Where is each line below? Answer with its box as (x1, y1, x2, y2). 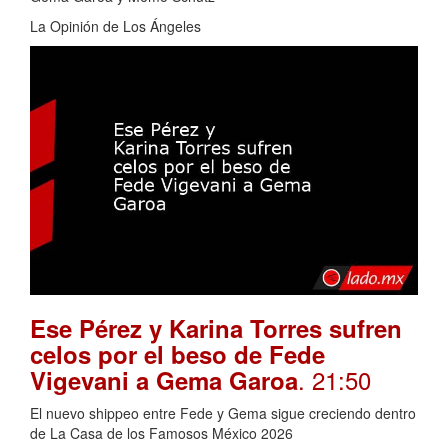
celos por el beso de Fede (30, 337, 325, 372)
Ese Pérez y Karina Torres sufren (30, 311, 402, 346)
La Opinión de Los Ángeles (30, 15, 201, 36)
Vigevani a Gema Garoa (30, 363, 298, 398)
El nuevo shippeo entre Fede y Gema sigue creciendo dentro (30, 403, 416, 424)
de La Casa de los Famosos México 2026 (30, 423, 293, 444)
